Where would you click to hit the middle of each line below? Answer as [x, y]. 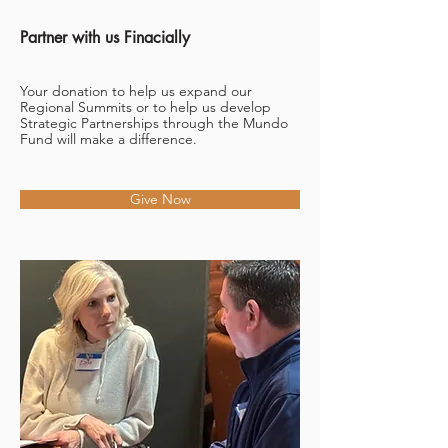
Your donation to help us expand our [136, 91]
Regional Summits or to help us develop [145, 107]
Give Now [160, 199]
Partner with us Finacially [105, 37]
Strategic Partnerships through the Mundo [154, 123]
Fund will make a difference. [108, 139]
